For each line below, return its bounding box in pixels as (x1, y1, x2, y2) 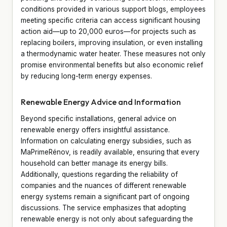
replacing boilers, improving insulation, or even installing (21, 38, 203, 47)
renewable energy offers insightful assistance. (21, 125, 170, 134)
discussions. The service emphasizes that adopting (21, 203, 186, 212)
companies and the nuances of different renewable (21, 181, 186, 190)
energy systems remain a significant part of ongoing (21, 192, 190, 201)
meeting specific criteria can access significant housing (21, 16, 200, 24)
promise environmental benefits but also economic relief (21, 60, 203, 69)
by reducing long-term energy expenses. (21, 71, 152, 80)
